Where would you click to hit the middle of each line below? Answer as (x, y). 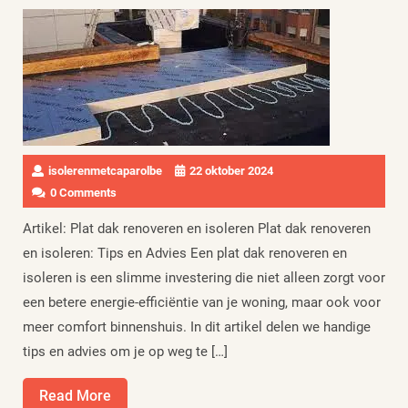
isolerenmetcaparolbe (105, 171)
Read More (75, 396)
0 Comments (83, 193)
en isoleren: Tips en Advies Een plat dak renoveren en (185, 253)
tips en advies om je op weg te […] (125, 352)
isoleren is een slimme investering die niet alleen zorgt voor (204, 278)
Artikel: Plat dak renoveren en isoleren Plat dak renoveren (197, 229)
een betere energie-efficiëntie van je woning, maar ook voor (202, 302)
